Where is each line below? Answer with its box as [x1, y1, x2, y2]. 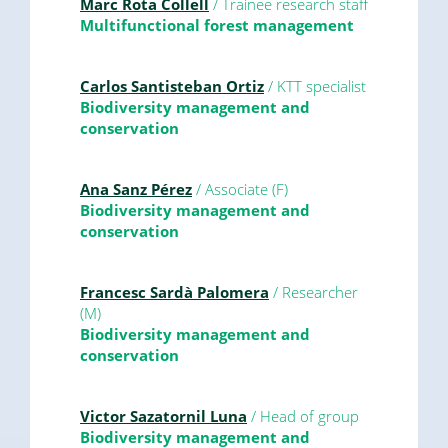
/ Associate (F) [192, 178, 288, 199]
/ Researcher [269, 281, 358, 302]
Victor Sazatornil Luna [80, 405, 247, 426]
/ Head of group [247, 405, 359, 426]
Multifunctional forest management [80, 14, 354, 35]
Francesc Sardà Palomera [80, 281, 269, 302]
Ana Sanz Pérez [80, 178, 192, 199]
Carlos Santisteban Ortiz [80, 75, 264, 96]
